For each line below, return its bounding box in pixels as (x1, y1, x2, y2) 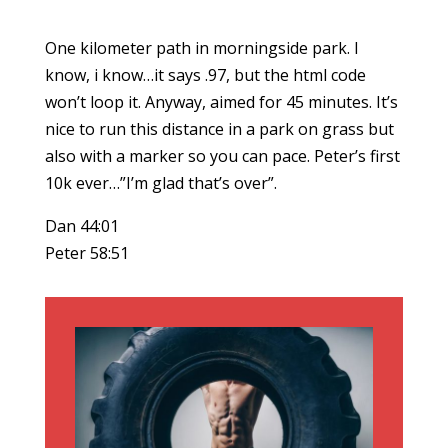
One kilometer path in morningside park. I (44, 37, 359, 59)
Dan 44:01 (44, 215, 119, 237)
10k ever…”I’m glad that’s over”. (44, 172, 277, 194)
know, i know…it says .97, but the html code (44, 64, 366, 86)
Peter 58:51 (44, 242, 129, 264)
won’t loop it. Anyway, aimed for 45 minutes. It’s (44, 91, 398, 113)
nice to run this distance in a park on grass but (44, 118, 394, 140)
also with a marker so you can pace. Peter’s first (44, 145, 400, 167)
